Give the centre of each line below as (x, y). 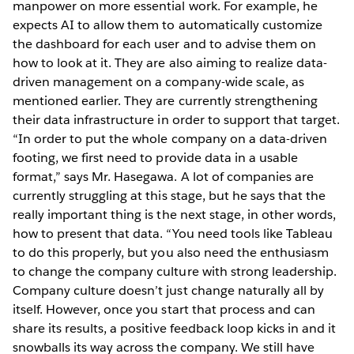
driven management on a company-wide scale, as (158, 82)
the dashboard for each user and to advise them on (164, 44)
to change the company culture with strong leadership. (175, 272)
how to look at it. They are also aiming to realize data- (170, 63)
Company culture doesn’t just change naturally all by (168, 291)
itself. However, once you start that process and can (164, 310)
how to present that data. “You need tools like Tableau (173, 234)
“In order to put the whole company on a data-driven (170, 139)
